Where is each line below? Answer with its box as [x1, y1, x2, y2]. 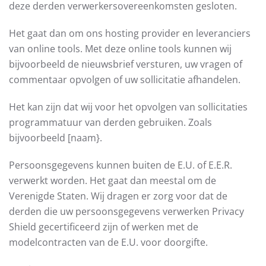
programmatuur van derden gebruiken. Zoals [9, 116, 212, 129]
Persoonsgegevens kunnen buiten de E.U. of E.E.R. [9, 159, 232, 172]
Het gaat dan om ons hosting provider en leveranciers [9, 27, 251, 40]
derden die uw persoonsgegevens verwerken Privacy [9, 205, 244, 218]
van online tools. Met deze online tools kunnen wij [9, 42, 232, 55]
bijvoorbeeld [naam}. [9, 131, 102, 144]
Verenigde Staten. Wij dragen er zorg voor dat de [9, 189, 227, 202]
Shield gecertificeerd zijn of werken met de [9, 220, 198, 233]
